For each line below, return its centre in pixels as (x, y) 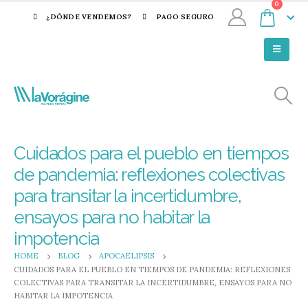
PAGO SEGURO (185, 17)
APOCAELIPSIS (126, 256)
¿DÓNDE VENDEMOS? (89, 17)
